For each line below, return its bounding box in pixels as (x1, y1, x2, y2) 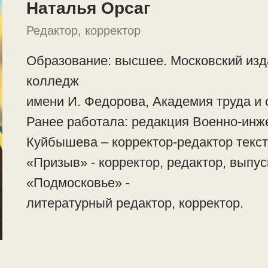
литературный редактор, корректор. (26, 196, 243, 211)
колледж (26, 74, 79, 89)
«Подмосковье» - (26, 175, 130, 190)
